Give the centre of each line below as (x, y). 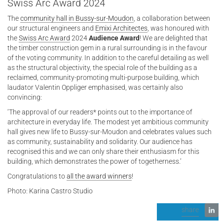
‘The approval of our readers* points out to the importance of (100, 112)
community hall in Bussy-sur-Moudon (77, 18)
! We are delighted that (174, 38)
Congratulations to (37, 176)
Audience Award (114, 38)
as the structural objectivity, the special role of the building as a (102, 68)
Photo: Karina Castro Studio (50, 191)
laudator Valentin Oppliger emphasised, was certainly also (95, 88)
